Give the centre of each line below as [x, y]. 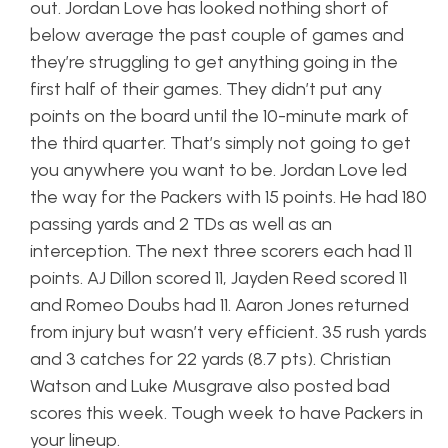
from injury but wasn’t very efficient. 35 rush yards [228, 332]
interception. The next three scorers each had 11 [221, 251]
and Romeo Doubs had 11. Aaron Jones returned [219, 305]
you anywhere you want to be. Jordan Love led [218, 170]
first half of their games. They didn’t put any [206, 89]
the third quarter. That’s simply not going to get [220, 143]
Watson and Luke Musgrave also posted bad [210, 386]
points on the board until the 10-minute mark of [219, 116]
